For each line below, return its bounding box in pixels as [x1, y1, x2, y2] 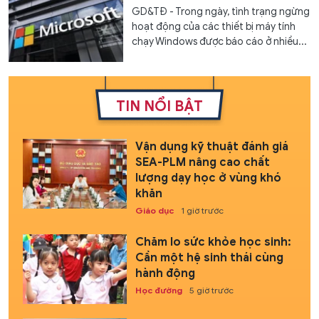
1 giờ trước [180, 205, 224, 216]
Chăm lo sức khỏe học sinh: [135, 235, 291, 250]
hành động [135, 266, 195, 281]
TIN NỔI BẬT [116, 97, 203, 115]
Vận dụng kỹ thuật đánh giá [135, 140, 288, 155]
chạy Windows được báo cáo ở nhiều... [132, 35, 308, 48]
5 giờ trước [189, 285, 234, 296]
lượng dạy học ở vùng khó [135, 171, 281, 186]
